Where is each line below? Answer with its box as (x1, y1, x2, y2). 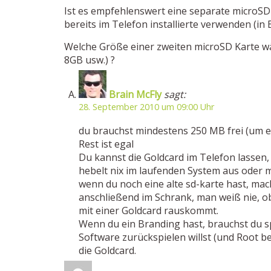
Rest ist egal (79, 137, 134, 151)
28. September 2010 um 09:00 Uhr (79, 101, 214, 113)
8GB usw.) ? (64, 53, 115, 67)
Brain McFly (109, 88, 162, 101)
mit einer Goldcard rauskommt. (79, 204, 218, 217)
